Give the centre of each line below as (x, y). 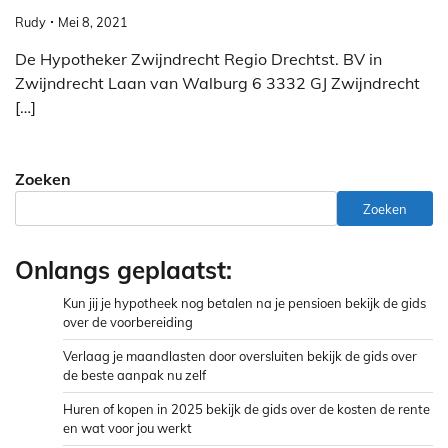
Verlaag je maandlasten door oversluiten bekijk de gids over (240, 356)
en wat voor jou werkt (127, 428)
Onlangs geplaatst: (123, 270)
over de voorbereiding (128, 322)
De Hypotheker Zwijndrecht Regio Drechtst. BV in (198, 59)
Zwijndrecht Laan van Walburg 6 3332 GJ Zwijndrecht (217, 83)
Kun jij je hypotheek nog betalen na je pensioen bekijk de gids (244, 303)
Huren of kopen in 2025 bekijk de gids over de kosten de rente (246, 409)
